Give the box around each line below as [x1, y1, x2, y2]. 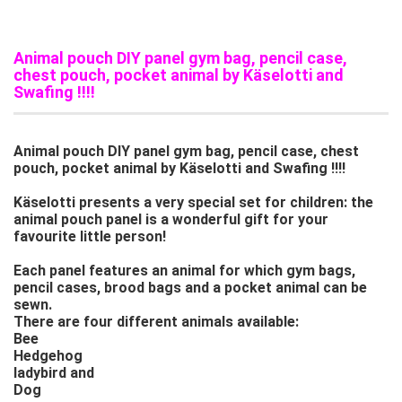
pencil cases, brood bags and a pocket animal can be [13, 279, 367, 296]
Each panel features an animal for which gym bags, [13, 262, 355, 279]
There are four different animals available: [13, 313, 299, 330]
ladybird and [13, 364, 94, 381]
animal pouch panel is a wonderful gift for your [13, 211, 328, 228]
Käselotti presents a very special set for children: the [13, 194, 373, 211]
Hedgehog [13, 347, 83, 364]
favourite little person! [13, 228, 166, 245]
